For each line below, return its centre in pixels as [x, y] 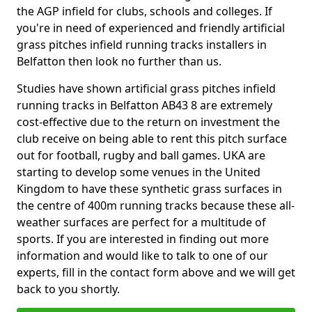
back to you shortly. [70, 289]
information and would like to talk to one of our [142, 256]
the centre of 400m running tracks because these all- [156, 205]
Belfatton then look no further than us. [119, 61]
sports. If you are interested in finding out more [143, 239]
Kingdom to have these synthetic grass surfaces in [149, 189]
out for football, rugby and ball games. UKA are [141, 155]
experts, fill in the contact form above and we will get [156, 272]
